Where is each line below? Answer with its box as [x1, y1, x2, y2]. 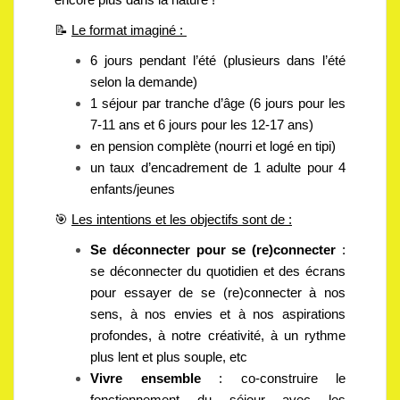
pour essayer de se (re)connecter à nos [90, 285, 346, 300]
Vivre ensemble [90, 371, 201, 386]
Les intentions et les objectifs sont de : [71, 212, 292, 227]
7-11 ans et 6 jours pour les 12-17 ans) [90, 117, 321, 132]
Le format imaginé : [71, 22, 187, 37]
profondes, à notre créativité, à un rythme [90, 328, 346, 343]
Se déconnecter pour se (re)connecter [90, 242, 342, 257]
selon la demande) [90, 74, 197, 89]
